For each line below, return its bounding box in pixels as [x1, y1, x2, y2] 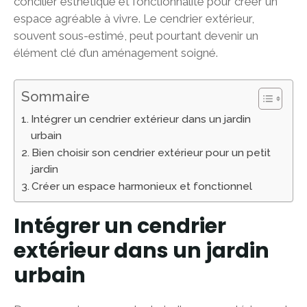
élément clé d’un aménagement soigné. [14, 46, 218, 60]
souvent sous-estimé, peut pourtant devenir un [14, 29, 258, 42]
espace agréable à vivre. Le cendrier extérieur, [14, 12, 254, 25]
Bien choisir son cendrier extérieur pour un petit [32, 146, 271, 159]
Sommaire [21, 88, 90, 105]
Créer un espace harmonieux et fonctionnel [32, 180, 253, 193]
